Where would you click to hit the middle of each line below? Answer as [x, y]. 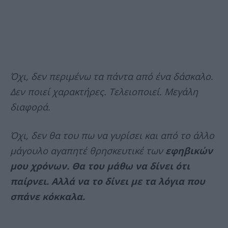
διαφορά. [30, 107]
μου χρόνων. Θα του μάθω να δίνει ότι [100, 166]
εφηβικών [189, 151]
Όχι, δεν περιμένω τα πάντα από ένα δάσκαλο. [112, 77]
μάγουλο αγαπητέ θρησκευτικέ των [88, 151]
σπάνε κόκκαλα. [48, 197]
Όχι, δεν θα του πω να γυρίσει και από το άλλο [112, 136]
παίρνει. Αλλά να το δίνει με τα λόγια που [108, 181]
